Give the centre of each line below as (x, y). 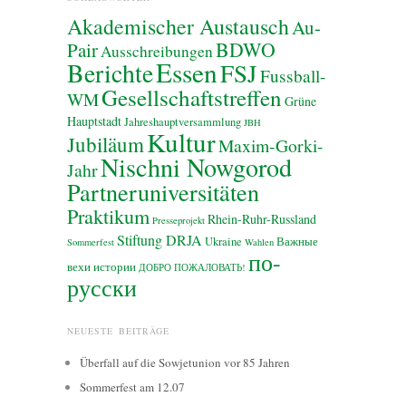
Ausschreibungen (157, 51)
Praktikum (108, 216)
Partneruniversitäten (163, 191)
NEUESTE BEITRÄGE (118, 330)
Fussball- (293, 75)
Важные (297, 241)
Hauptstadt (94, 121)
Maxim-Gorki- (271, 145)
